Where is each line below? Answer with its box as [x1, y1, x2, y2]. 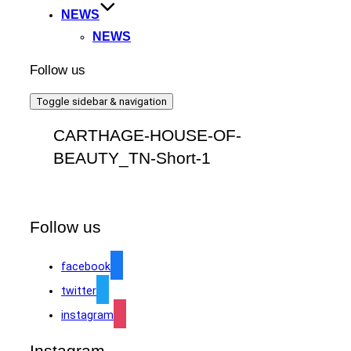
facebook [61, 259, 110, 273]
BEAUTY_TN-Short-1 [53, 148, 211, 168]
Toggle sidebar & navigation [36, 96, 167, 108]
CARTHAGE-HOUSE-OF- [53, 125, 241, 145]
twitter [61, 284, 96, 297]
